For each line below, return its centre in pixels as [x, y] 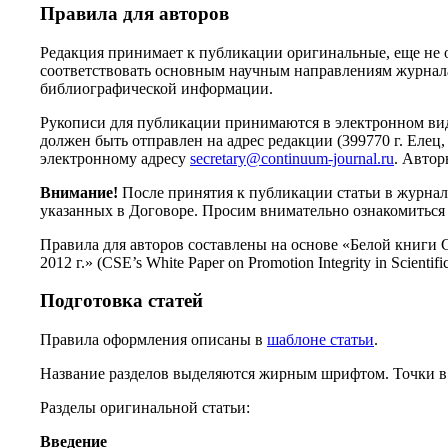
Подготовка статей [121, 301]
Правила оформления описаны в [153, 339]
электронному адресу [115, 158]
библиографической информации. [156, 88]
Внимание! [79, 192]
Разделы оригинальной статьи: [145, 407]
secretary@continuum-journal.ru [292, 158]
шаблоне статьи [320, 339]
